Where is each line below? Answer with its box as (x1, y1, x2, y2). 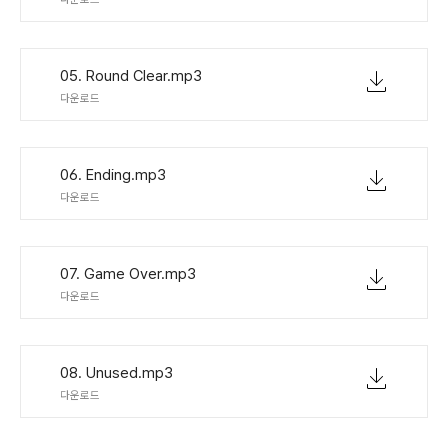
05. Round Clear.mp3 (60, 67, 202, 85)
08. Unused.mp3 (60, 364, 173, 382)
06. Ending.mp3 (60, 166, 166, 184)
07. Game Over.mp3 (60, 265, 196, 283)
